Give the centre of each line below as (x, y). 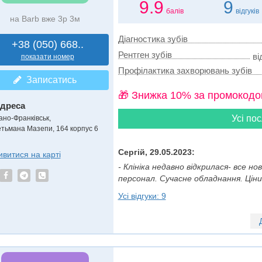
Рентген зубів (145, 55)
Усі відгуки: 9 (142, 196)
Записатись (49, 80)
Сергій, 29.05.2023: (156, 152)
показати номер (47, 57)
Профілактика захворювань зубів (185, 70)
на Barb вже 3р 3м (45, 19)
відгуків (248, 11)
